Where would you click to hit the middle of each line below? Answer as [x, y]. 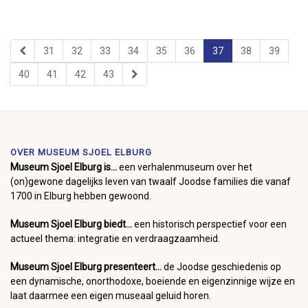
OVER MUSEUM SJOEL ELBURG [81, 152]
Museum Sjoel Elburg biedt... [71, 224]
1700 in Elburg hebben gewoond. [81, 196]
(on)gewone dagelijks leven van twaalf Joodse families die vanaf [151, 181]
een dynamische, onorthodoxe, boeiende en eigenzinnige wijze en [153, 281]
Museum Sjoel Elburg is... [65, 167]
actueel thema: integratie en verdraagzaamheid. [115, 238]
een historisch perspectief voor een [209, 224]
